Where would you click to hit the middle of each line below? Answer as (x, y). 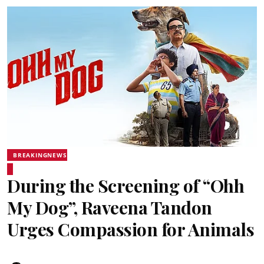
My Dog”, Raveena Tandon (110, 207)
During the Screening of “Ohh (126, 186)
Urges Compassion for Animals (131, 229)
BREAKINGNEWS (40, 155)
